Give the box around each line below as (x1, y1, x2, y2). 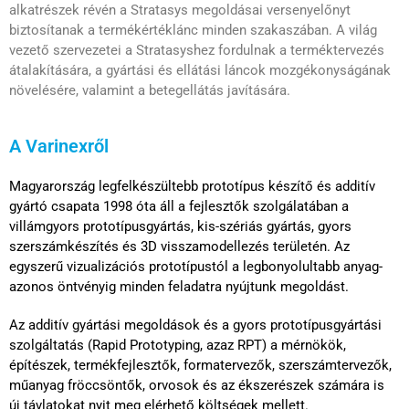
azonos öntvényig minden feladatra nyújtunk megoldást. (9, 278, 349, 295)
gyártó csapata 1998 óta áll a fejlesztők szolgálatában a (9, 197, 349, 215)
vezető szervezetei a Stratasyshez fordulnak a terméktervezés (9, 41, 384, 58)
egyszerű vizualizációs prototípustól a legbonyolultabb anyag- (9, 257, 383, 275)
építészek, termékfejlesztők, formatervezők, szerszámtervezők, (9, 356, 392, 373)
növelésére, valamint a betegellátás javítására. (9, 81, 290, 99)
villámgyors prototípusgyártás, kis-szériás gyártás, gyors (9, 217, 351, 235)
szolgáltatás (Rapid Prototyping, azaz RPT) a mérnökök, (9, 336, 346, 353)
